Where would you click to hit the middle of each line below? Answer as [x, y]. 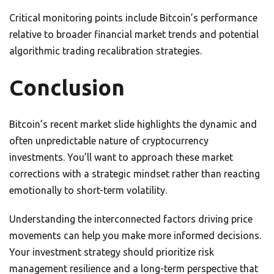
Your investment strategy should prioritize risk [112, 252]
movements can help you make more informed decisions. [135, 235]
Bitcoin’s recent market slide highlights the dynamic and [133, 124]
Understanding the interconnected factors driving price [131, 219]
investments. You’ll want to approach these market [121, 157]
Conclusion [67, 87]
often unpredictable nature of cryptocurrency [109, 141]
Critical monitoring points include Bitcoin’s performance [133, 18]
